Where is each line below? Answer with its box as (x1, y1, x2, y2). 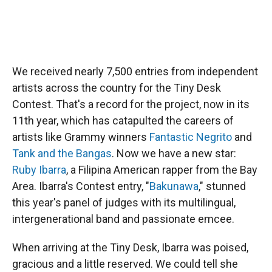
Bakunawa (149, 179, 199, 192)
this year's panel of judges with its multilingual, (12, 195, 236, 209)
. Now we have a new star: (112, 146, 236, 160)
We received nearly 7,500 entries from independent (12, 64, 258, 78)
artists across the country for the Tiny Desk (12, 81, 221, 94)
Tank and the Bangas (12, 146, 112, 160)
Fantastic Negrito (149, 130, 232, 143)
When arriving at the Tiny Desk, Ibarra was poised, (12, 240, 248, 254)
